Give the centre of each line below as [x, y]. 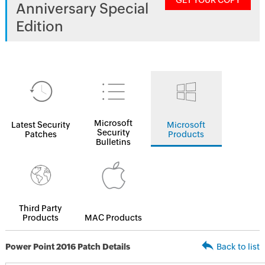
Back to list [238, 247]
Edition [39, 26]
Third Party [41, 208]
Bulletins [114, 142]
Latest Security [41, 125]
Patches [41, 134]
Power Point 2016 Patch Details [67, 247]
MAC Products [114, 218]
